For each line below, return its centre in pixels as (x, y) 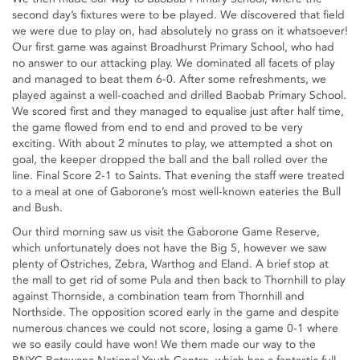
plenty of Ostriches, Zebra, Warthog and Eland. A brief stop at (170, 264)
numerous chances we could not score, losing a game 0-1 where (175, 329)
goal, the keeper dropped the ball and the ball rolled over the (170, 160)
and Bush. (37, 208)
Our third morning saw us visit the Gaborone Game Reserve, (166, 232)
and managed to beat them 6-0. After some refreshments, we (169, 80)
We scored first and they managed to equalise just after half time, (178, 112)
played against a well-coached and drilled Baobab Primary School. (179, 96)
